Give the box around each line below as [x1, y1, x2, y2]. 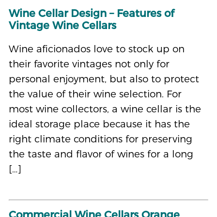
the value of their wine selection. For [8, 88, 182, 100]
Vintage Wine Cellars [8, 19, 116, 32]
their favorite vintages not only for [8, 58, 170, 70]
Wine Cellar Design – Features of [8, 7, 174, 20]
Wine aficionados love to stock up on [8, 43, 185, 55]
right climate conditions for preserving [8, 133, 192, 145]
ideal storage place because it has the [8, 118, 190, 130]
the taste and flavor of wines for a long [8, 148, 193, 160]
